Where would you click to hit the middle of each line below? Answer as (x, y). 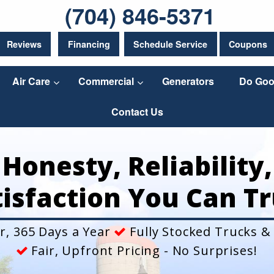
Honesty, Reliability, (137, 166)
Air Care (31, 81)
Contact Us (137, 112)
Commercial (106, 81)
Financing (89, 44)
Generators (188, 81)
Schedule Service (171, 44)
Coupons (248, 44)
